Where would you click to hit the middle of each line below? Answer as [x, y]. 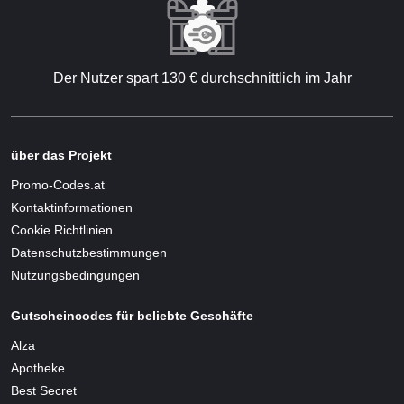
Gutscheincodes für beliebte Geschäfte [132, 316]
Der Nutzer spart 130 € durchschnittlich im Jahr [202, 78]
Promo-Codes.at [58, 185]
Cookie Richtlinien [62, 230]
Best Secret [44, 390]
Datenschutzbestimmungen [89, 252]
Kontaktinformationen [72, 207]
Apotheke [38, 368]
